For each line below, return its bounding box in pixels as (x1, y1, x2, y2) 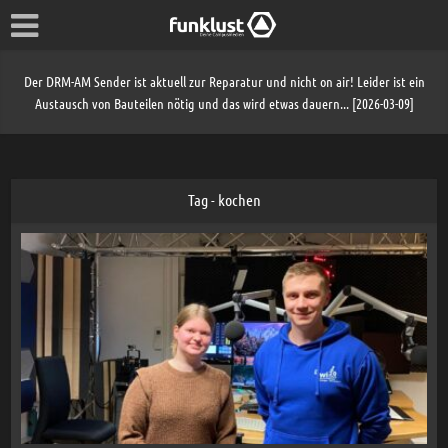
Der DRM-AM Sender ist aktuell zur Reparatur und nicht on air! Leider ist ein (23, 72, 425, 90)
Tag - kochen (187, 190, 261, 209)
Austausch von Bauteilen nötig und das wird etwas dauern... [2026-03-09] (34, 94, 414, 112)
